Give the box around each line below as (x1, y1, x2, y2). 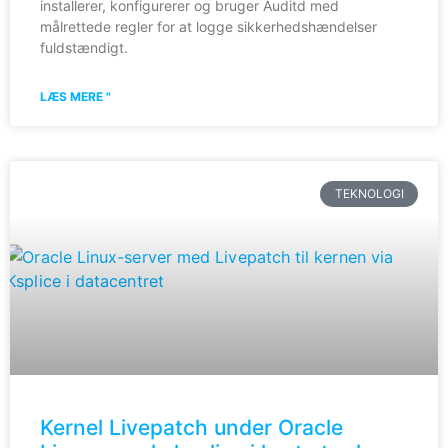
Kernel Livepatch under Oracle (40, 414, 343, 440)
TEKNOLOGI (334, 185, 404, 201)
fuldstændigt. (40, 38, 128, 56)
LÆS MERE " (40, 88, 111, 104)
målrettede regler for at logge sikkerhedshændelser (40, 17, 377, 35)
